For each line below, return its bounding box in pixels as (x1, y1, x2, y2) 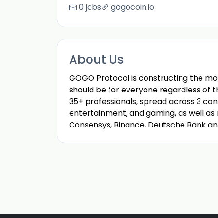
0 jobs (79, 1, 101, 13)
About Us (69, 52, 124, 68)
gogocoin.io (111, 1, 154, 13)
